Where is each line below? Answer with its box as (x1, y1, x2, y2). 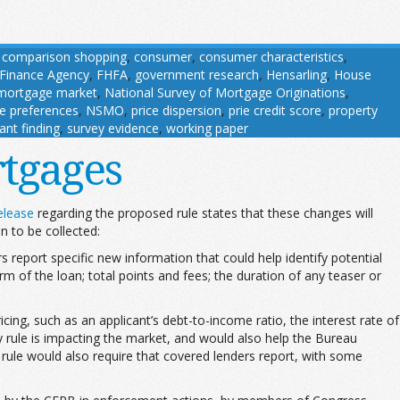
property (329, 101, 378, 119)
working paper (166, 119, 248, 137)
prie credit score (229, 101, 321, 119)
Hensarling (266, 65, 327, 83)
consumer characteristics (199, 47, 344, 65)
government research (135, 65, 259, 83)
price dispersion (131, 101, 221, 119)
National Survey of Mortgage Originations (104, 83, 346, 101)
